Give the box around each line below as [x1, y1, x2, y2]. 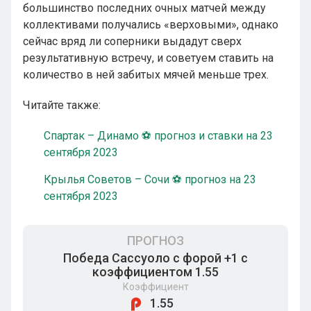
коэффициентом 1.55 [92, 264, 219, 279]
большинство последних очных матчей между [23, 1, 266, 15]
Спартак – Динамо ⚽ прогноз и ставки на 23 [44, 129, 273, 142]
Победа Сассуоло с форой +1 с [63, 251, 248, 265]
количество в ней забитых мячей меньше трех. [23, 68, 269, 81]
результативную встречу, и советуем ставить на [23, 51, 274, 65]
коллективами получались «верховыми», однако [23, 18, 278, 31]
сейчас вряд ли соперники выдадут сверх [23, 35, 242, 48]
